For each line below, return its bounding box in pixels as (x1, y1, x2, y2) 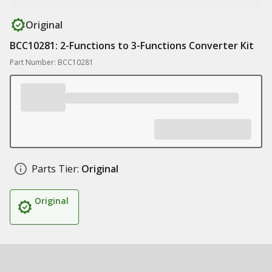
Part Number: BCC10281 (10, 57, 93, 67)
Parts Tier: (32, 162, 79, 175)
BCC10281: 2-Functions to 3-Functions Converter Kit (10, 39, 254, 52)
